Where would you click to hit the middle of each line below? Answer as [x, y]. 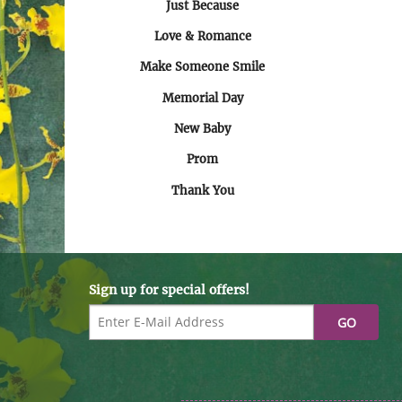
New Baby [203, 129]
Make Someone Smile [203, 67]
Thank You [202, 190]
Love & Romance [202, 36]
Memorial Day [202, 98]
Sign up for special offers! [169, 290]
